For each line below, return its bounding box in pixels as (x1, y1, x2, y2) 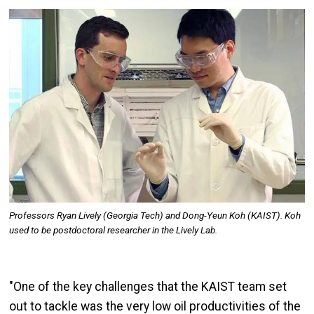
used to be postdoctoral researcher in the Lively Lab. (9, 224, 217, 235)
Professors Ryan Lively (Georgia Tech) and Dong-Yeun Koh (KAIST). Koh (9, 210, 301, 221)
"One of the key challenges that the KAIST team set (9, 280, 287, 294)
